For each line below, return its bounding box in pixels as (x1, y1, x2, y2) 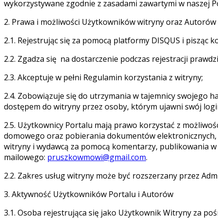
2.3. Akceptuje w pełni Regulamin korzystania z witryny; (4, 72, 203, 83)
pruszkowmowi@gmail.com (47, 151, 146, 163)
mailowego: (4, 151, 47, 163)
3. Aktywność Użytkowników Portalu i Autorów (4, 188, 173, 200)
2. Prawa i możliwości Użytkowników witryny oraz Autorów (4, 16, 216, 27)
